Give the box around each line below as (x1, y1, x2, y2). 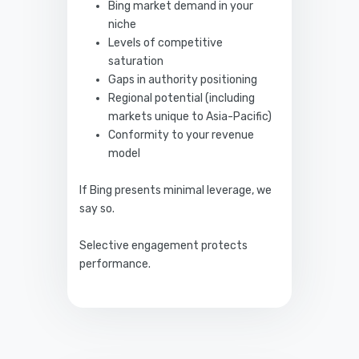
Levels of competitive (108, 35, 224, 50)
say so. (79, 201, 115, 216)
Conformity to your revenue (108, 127, 255, 142)
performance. (79, 256, 151, 271)
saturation (108, 54, 164, 68)
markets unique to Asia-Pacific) (108, 109, 272, 123)
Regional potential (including (108, 91, 256, 105)
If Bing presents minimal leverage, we (79, 183, 272, 197)
